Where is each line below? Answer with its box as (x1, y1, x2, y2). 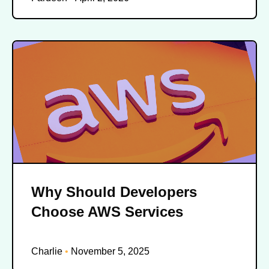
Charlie (31, 246, 65, 257)
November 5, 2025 (68, 246, 150, 257)
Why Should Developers (31, 184, 197, 201)
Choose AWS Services (31, 204, 183, 220)
